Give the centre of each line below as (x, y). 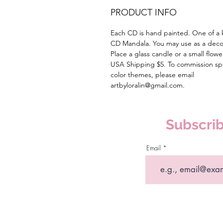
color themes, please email (152, 74)
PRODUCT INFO (144, 12)
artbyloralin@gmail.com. (148, 85)
